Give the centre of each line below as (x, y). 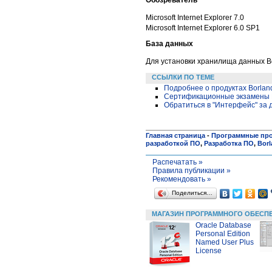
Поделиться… (192, 192)
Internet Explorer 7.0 (211, 17)
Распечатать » (178, 162)
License (209, 250)
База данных (169, 43)
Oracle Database (223, 225)
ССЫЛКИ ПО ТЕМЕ (183, 77)
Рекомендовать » (182, 179)
